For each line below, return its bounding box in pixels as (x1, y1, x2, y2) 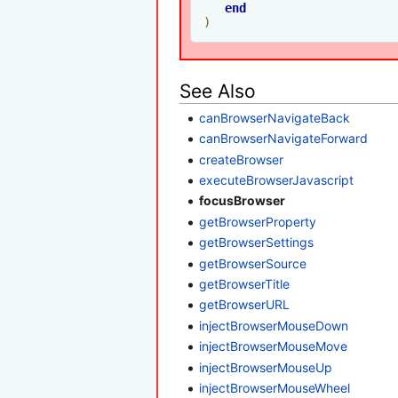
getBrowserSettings (199, 235, 314, 251)
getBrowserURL (199, 297, 291, 313)
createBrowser (199, 151, 284, 167)
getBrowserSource (199, 255, 307, 271)
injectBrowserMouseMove (199, 338, 348, 354)
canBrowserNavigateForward (199, 131, 369, 147)
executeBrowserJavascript (199, 172, 354, 187)
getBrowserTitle (199, 275, 291, 291)
